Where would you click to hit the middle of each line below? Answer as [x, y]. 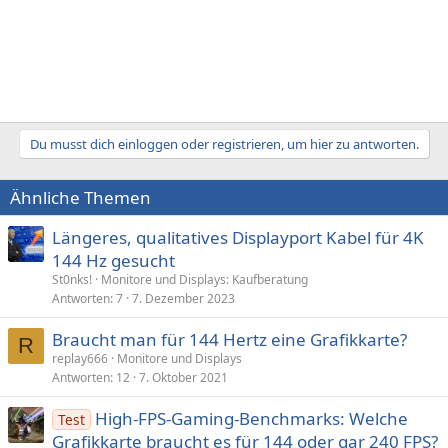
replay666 [80, 358]
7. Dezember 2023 [183, 298]
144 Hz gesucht [113, 260]
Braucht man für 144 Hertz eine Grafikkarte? [229, 339]
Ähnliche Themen [80, 197]
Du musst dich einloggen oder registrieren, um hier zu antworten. [224, 144]
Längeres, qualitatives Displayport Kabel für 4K [238, 237]
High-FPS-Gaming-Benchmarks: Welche [251, 418]
